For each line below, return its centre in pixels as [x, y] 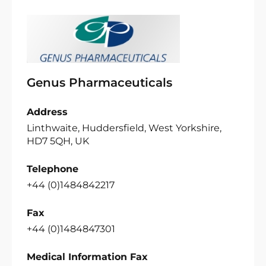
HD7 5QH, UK [58, 141]
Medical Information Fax [87, 257]
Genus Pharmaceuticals [99, 83]
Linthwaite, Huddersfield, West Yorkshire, [124, 128]
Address [47, 112]
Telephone [53, 169]
